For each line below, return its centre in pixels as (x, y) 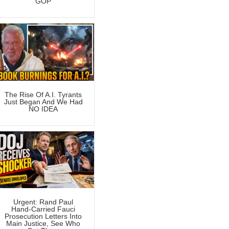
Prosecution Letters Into (43, 216)
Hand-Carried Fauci (43, 209)
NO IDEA (43, 109)
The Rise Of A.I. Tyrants (43, 94)
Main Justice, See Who (43, 224)
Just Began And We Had (43, 101)
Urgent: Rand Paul (43, 202)
